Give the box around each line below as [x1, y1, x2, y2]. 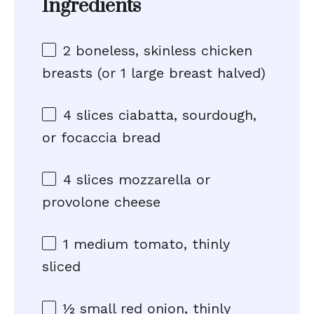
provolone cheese [42, 193, 161, 210]
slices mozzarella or [71, 171, 210, 188]
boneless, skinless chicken [71, 42, 252, 59]
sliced [42, 258, 81, 275]
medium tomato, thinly [69, 235, 230, 252]
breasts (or [42, 64, 121, 81]
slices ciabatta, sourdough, [71, 107, 257, 123]
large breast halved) [126, 64, 266, 81]
